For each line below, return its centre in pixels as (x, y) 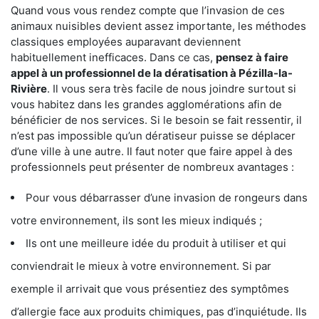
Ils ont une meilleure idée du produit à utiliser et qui (156, 243)
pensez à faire (252, 57)
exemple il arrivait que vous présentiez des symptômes (150, 288)
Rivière (29, 88)
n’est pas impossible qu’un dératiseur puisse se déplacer (153, 135)
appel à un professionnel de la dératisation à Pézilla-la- (152, 73)
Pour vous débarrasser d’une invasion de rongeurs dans (167, 197)
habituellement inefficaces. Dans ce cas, (113, 57)
